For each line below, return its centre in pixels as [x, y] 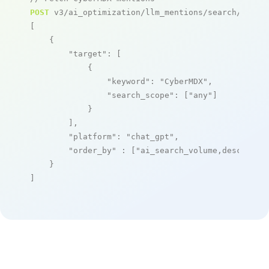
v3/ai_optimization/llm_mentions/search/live [155, 12]
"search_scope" [141, 95]
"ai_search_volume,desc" [191, 150]
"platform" [92, 136]
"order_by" [92, 150]
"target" [88, 53]
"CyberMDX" [184, 81]
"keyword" [128, 81]
